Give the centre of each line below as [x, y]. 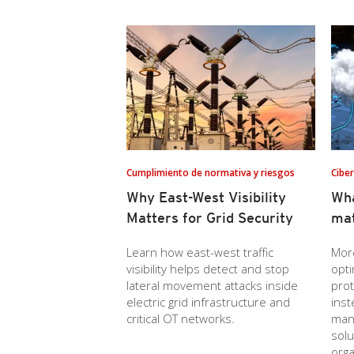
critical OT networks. [181, 318]
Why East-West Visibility [206, 197]
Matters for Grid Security [210, 218]
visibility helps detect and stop [208, 269]
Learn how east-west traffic [200, 252]
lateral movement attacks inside [212, 285]
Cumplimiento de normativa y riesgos [211, 173]
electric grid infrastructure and [208, 302]
